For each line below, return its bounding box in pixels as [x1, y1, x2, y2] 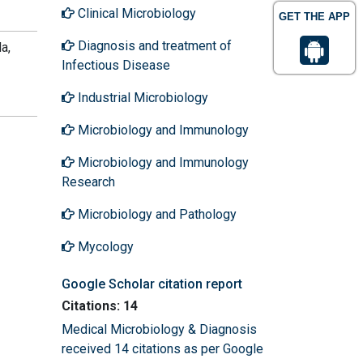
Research [62, 173, 115, 190]
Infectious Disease [62, 57, 170, 73]
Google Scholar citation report [62, 275, 242, 292]
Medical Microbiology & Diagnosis [62, 321, 257, 337]
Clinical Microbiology [75, 5, 196, 21]
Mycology [75, 238, 134, 254]
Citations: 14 [62, 297, 138, 314]
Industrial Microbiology [75, 89, 208, 105]
